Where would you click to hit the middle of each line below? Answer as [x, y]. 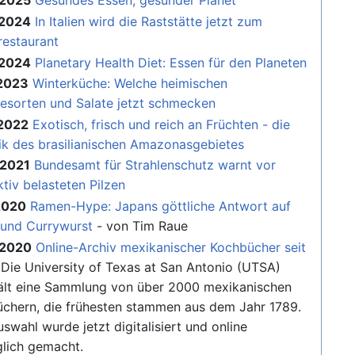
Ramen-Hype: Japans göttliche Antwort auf [161, 206]
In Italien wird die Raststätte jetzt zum [149, 21]
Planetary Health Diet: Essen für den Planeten [171, 62]
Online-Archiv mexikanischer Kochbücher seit [171, 247]
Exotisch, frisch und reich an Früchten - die [162, 124]
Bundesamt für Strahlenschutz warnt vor [155, 165]
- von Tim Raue [141, 225]
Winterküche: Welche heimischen [130, 84]
